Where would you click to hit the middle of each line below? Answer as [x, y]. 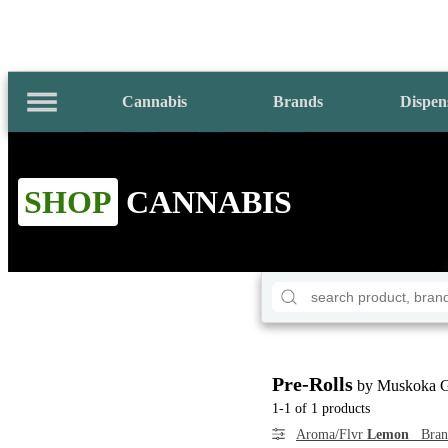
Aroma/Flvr [331, 434]
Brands [298, 101]
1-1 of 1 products [321, 408]
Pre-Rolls [312, 383]
